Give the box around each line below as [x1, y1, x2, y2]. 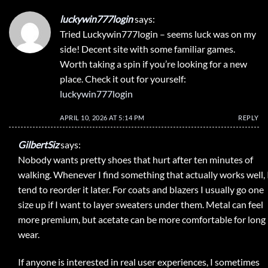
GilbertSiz [18, 139, 59, 151]
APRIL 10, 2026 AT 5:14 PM [60, 113, 145, 121]
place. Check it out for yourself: [60, 72, 186, 84]
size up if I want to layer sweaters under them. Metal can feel [18, 199, 263, 211]
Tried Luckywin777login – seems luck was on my [60, 28, 256, 39]
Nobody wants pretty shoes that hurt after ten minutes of [18, 154, 253, 166]
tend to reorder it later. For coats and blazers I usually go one [18, 184, 264, 196]
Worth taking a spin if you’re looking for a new [60, 57, 247, 69]
